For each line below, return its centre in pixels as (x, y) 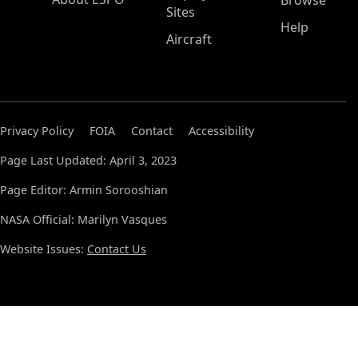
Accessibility (221, 131)
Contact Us (117, 249)
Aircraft (189, 39)
